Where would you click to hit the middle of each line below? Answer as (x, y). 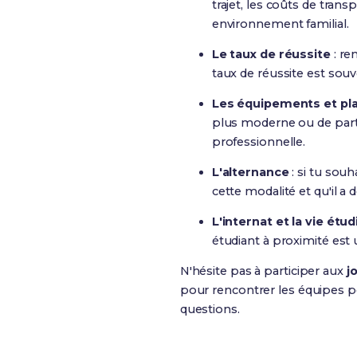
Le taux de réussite (271, 54)
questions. (210, 309)
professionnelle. (259, 142)
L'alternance (250, 172)
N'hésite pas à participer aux (263, 271)
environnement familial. (280, 24)
